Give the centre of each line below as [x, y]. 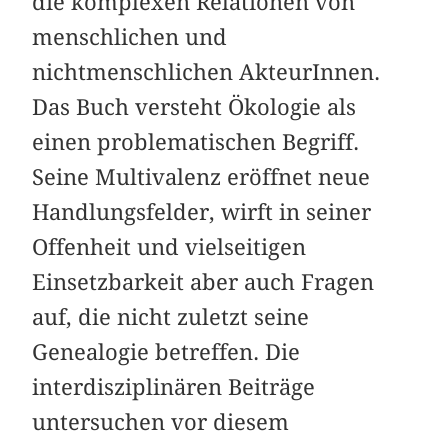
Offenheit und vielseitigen [169, 246]
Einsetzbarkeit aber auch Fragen [203, 281]
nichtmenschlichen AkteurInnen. [206, 71]
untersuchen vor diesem [161, 421]
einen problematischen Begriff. [196, 141]
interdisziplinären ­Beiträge [174, 386]
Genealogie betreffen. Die [166, 351]
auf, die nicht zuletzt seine [171, 316]
